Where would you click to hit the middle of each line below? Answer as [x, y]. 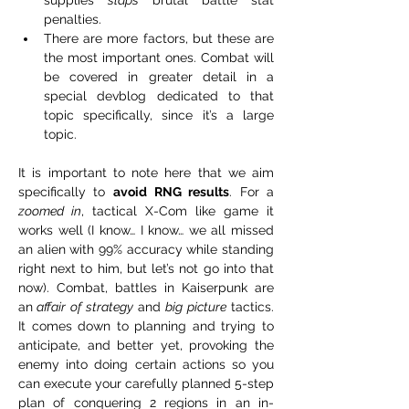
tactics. [250, 306]
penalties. [73, 19]
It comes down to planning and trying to [146, 325]
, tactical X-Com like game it [178, 210]
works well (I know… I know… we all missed [146, 230]
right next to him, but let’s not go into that [146, 268]
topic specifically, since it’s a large [159, 115]
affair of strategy [83, 306]
